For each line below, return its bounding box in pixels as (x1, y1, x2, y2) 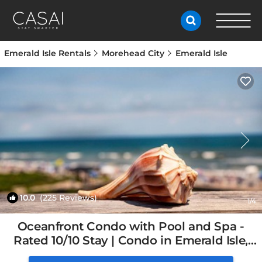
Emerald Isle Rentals (4, 48, 93, 58)
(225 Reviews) (35, 192, 97, 203)
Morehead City (102, 48, 164, 58)
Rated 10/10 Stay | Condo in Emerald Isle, (13, 233, 248, 247)
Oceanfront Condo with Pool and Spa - (17, 219, 244, 233)
